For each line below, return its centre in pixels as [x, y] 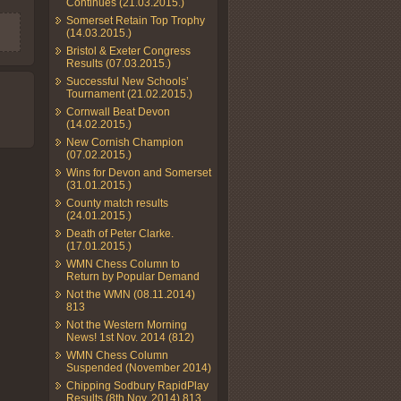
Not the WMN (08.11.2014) [131, 294]
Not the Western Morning [127, 324]
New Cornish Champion [125, 142]
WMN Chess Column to [123, 264]
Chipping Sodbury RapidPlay [137, 385]
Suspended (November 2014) [139, 367]
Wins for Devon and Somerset [139, 172]
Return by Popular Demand [133, 276]
